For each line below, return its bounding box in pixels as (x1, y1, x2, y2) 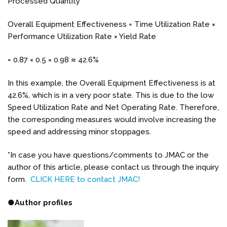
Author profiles (15, 198, 72, 207)
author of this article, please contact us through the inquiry (8, 162, 219, 172)
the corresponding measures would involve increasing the (8, 115, 216, 124)
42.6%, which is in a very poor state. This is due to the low (8, 90, 214, 100)
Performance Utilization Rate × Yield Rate (8, 31, 158, 41)
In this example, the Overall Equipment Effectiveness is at (8, 78, 215, 88)
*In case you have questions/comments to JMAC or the (8, 150, 209, 160)
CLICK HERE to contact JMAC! (28, 174, 140, 184)
